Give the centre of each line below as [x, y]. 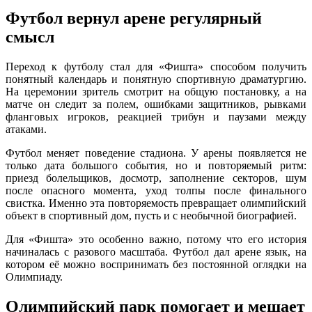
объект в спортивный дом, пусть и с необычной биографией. [151, 216]
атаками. [26, 130]
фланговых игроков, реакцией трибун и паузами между [156, 117]
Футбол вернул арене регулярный [134, 18]
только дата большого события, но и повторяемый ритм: [156, 166]
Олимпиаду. [34, 277]
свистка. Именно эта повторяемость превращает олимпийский [156, 203]
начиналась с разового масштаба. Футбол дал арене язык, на [156, 252]
